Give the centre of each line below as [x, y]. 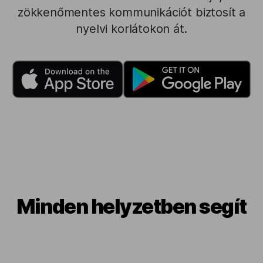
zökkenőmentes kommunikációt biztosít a [131, 12]
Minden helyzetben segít [131, 206]
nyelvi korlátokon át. [131, 29]
